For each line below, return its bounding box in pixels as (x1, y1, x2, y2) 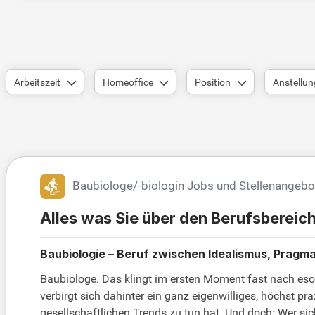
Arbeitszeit (14, 77, 60, 89)
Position (195, 77, 231, 89)
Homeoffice (102, 77, 153, 89)
